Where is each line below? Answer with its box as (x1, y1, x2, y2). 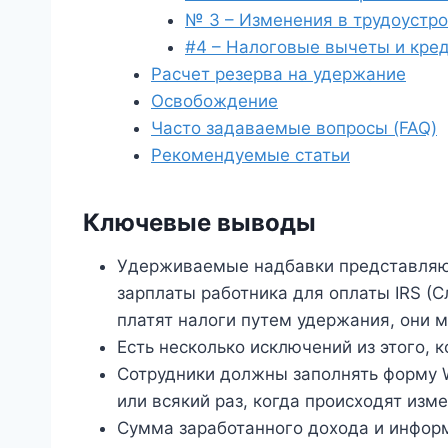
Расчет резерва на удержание (151, 63, 406, 84)
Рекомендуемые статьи (151, 144, 350, 165)
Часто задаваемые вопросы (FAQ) (151, 117, 437, 138)
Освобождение (151, 90, 278, 111)
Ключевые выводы (83, 207, 316, 237)
